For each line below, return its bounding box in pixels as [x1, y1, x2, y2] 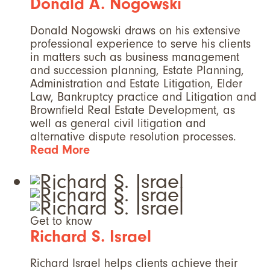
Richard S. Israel [30, 227, 151, 246]
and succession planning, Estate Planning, [30, 63, 244, 78]
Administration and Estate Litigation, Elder [30, 77, 242, 91]
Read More [30, 143, 90, 157]
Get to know [30, 214, 92, 228]
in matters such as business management [30, 50, 239, 64]
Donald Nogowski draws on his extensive [30, 24, 240, 38]
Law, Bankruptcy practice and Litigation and [30, 90, 256, 104]
